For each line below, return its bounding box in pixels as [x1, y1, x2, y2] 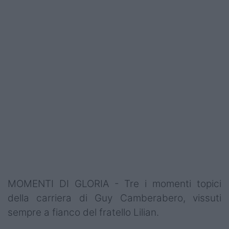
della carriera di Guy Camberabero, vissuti [8, 192, 221, 204]
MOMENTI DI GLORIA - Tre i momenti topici [8, 177, 221, 190]
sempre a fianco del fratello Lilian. [8, 206, 159, 218]
